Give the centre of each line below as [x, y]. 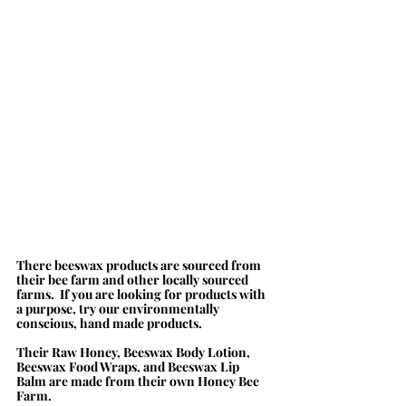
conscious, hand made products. [112, 324]
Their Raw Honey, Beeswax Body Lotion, [135, 353]
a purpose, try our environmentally [119, 309]
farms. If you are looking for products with [142, 295]
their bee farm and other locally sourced [134, 280]
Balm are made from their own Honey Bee [139, 382]
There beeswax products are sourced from [140, 266]
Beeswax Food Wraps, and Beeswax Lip [129, 367]
